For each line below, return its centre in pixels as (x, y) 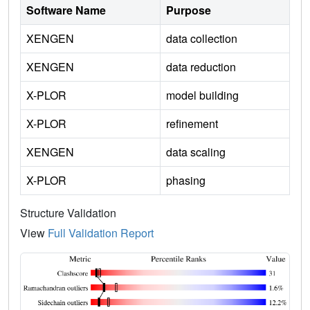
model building (202, 95)
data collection (202, 39)
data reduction (201, 67)
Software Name (66, 10)
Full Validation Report (101, 233)
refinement (192, 124)
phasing (186, 181)
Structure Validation (68, 213)
